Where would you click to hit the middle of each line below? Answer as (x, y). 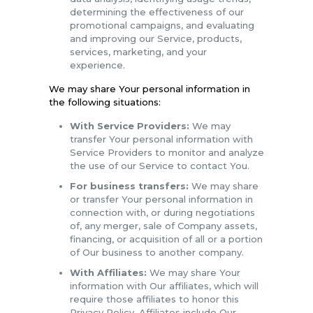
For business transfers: (129, 185)
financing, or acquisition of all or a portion (166, 239)
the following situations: (104, 102)
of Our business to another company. (156, 252)
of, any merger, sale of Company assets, (163, 225)
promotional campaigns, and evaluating (162, 25)
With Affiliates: (108, 272)
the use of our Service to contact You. (159, 165)
